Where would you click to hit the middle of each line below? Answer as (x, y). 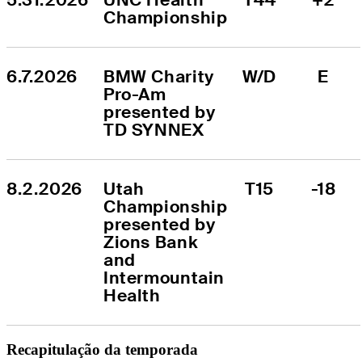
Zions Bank (151, 242)
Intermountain (164, 277)
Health (132, 295)
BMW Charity (159, 76)
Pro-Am (135, 94)
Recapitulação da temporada (102, 349)
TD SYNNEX (154, 129)
